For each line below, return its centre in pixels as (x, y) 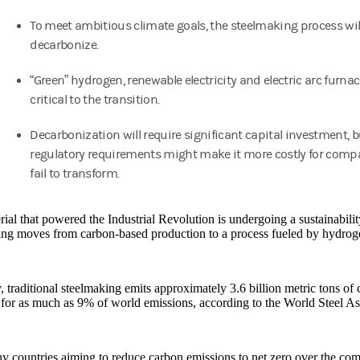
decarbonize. (64, 45)
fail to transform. (75, 174)
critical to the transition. (95, 100)
